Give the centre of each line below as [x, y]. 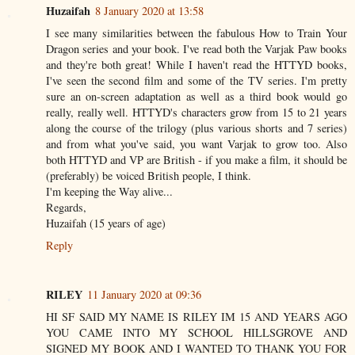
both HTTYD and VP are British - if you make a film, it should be [197, 160]
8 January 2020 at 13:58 [149, 11]
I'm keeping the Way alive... [109, 192]
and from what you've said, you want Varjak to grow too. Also [197, 144]
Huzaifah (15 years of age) [106, 223]
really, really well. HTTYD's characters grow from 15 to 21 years [197, 113]
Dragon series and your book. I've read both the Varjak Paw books [197, 49]
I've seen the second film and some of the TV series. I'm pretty [197, 81]
